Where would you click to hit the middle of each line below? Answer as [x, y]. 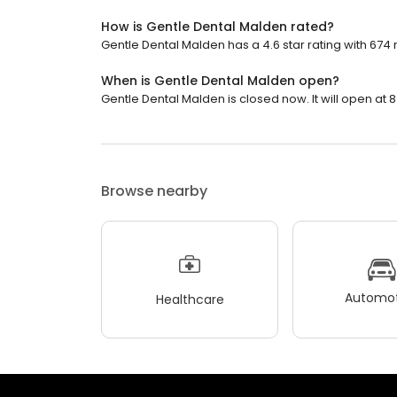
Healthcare [190, 299]
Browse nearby [154, 191]
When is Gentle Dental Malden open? [220, 81]
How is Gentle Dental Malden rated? [218, 27]
